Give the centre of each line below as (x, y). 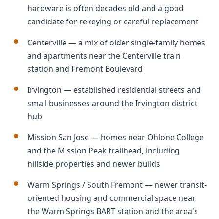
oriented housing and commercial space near (111, 198)
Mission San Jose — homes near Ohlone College (116, 137)
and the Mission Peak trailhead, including (104, 151)
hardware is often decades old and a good (106, 8)
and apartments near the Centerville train (104, 56)
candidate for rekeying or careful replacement (113, 22)
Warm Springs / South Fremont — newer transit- (117, 185)
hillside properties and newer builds (94, 164)
